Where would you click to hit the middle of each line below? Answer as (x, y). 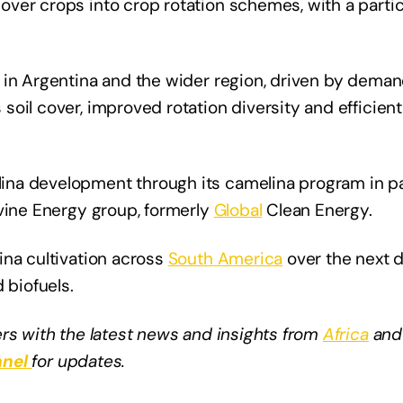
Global (238, 210)
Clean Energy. (317, 210)
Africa (345, 335)
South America (225, 259)
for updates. (79, 362)
